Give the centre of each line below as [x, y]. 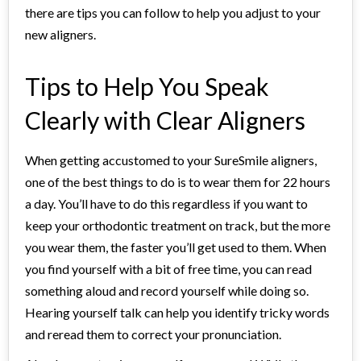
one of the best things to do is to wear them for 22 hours [178, 181]
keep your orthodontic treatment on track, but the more [178, 225]
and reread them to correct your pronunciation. [153, 334]
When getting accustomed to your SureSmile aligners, [171, 160]
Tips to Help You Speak [147, 86]
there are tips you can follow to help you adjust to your [173, 12]
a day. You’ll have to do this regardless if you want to [166, 203]
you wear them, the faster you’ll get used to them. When [176, 247]
